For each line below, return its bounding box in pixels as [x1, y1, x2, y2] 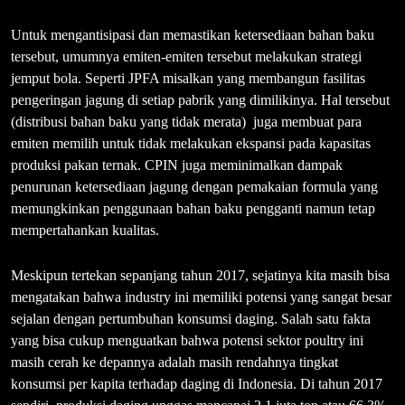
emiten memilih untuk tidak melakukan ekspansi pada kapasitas [11, 135, 371, 151]
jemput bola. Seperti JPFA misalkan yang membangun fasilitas [11, 70, 365, 86]
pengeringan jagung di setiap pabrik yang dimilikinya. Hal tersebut [11, 91, 390, 108]
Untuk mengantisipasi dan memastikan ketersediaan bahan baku [11, 26, 374, 42]
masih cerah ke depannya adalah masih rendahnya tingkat [11, 353, 338, 370]
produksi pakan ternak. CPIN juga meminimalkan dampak [11, 156, 343, 173]
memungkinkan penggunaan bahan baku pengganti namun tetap [11, 200, 375, 216]
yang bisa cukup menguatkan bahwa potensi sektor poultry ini [11, 332, 363, 348]
